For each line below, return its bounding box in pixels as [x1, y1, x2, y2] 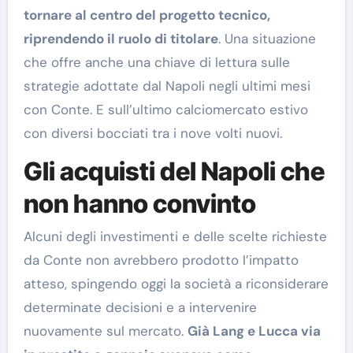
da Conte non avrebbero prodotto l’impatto [23, 251, 299, 269]
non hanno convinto [23, 188, 256, 219]
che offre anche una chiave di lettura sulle [23, 53, 290, 71]
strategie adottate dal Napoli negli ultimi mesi [23, 76, 310, 95]
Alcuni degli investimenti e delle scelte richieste [23, 228, 327, 246]
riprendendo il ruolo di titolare [23, 29, 218, 47]
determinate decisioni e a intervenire [23, 299, 257, 317]
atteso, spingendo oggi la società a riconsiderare [23, 275, 329, 293]
